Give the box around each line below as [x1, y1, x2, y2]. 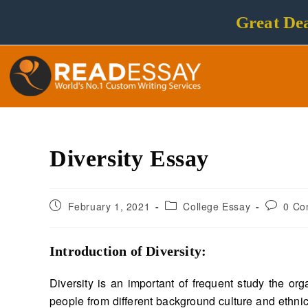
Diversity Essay [49, 146, 209, 171]
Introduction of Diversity [49, 243, 201, 258]
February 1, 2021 [67, 199, 151, 213]
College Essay [183, 199, 251, 213]
